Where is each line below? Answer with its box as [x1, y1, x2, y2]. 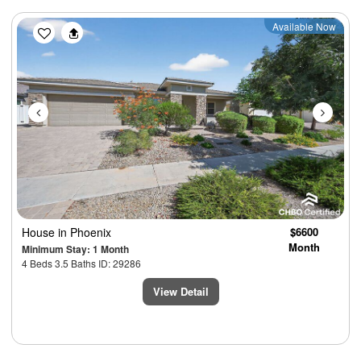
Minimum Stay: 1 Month [22, 241, 129, 256]
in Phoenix [58, 223, 111, 240]
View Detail [152, 283, 209, 299]
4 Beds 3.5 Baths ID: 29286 [22, 255, 141, 270]
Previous [40, 15, 103, 39]
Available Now [272, 19, 336, 33]
